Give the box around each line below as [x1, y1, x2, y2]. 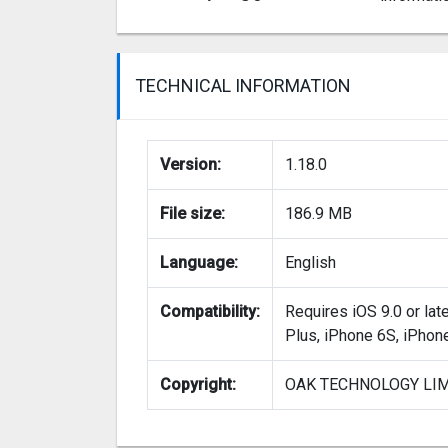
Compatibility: [160, 302, 260, 322]
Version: [160, 155, 221, 175]
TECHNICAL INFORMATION [135, 75, 351, 97]
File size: [160, 204, 225, 224]
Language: [160, 253, 238, 273]
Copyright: [160, 375, 236, 395]
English [285, 253, 336, 273]
